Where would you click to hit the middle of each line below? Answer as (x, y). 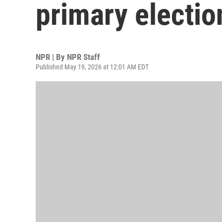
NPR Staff (83, 57)
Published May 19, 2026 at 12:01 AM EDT (92, 67)
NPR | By (51, 57)
